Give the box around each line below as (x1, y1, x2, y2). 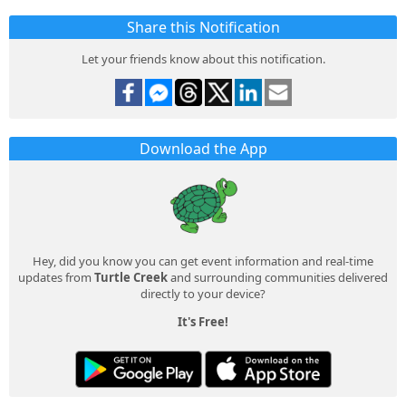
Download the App (139, 139, 267, 159)
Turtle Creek (94, 269, 168, 286)
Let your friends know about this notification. (81, 51, 325, 68)
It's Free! (178, 314, 228, 331)
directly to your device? (140, 285, 266, 303)
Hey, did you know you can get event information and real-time (33, 253, 373, 270)
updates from (18, 269, 94, 286)
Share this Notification (126, 17, 280, 38)
